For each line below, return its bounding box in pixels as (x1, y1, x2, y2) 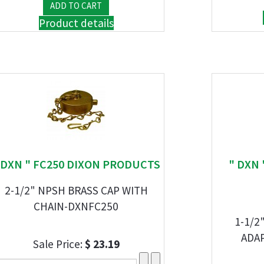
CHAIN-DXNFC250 (34, 199, 118, 213)
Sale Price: (32, 237, 85, 251)
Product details (38, 16, 114, 30)
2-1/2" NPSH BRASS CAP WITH (4, 183, 148, 197)
